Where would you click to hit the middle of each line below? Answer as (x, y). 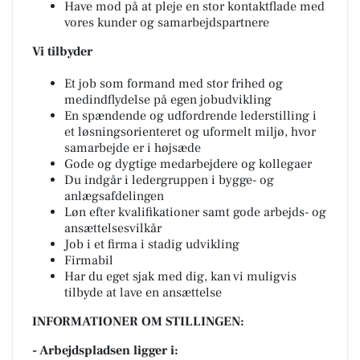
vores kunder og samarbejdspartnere (167, 22)
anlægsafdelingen (114, 196)
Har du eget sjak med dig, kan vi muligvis (180, 276)
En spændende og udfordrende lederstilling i (190, 115)
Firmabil (89, 260)
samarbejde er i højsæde (133, 147)
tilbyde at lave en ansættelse (143, 292)
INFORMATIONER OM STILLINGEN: (138, 321)
